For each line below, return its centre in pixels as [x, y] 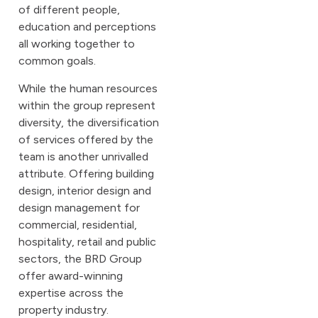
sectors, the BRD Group [80, 258]
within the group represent [87, 105]
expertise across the [71, 292]
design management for [79, 207]
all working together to [77, 44]
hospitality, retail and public [87, 241]
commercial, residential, [78, 224]
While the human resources [88, 88]
